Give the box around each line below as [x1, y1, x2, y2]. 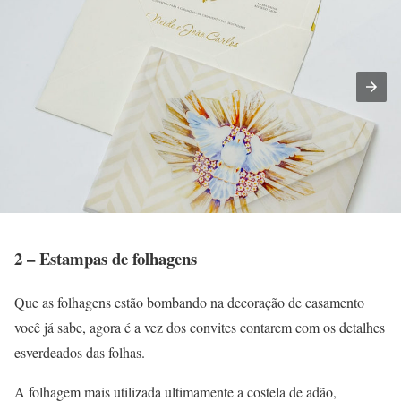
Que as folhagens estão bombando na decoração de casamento [14, 292, 364, 311]
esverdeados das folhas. [14, 342, 145, 362]
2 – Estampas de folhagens [14, 246, 197, 270]
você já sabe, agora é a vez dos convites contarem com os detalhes [14, 317, 385, 337]
